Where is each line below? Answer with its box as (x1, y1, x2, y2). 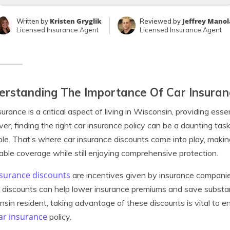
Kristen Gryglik (49, 16, 102, 26)
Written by (16, 17, 50, 25)
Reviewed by (140, 17, 182, 25)
